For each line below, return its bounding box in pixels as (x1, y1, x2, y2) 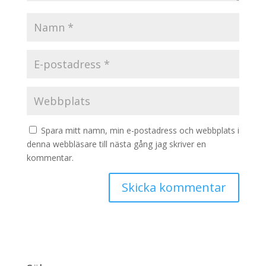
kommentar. (26, 152, 74, 163)
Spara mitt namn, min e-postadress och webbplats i (40, 125, 239, 136)
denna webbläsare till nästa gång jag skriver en (26, 138, 206, 150)
